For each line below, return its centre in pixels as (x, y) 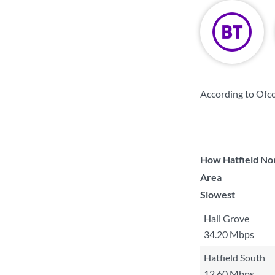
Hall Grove (227, 218)
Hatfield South (234, 258)
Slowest (218, 194)
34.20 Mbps (229, 234)
